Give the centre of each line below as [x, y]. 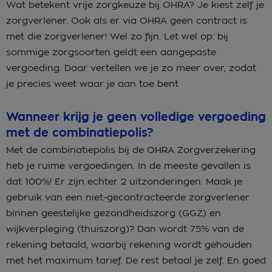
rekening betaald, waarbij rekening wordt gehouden [129, 244]
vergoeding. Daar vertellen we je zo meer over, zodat [131, 68]
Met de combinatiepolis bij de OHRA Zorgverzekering [131, 149]
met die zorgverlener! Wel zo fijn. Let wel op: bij [117, 36]
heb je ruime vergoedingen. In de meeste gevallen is [128, 165]
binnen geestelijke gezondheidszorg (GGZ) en [114, 212]
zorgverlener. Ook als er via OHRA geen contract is [127, 21]
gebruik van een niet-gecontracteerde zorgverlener [128, 197]
